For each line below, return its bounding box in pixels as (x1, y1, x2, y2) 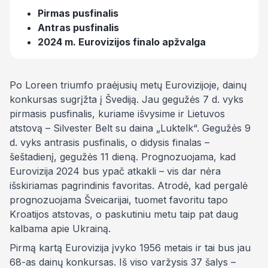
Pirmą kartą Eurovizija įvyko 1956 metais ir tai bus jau (10, 242, 251, 254)
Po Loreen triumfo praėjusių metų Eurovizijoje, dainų (10, 79, 246, 91)
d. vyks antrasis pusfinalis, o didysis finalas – (10, 136, 209, 148)
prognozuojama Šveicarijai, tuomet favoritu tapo (10, 194, 228, 206)
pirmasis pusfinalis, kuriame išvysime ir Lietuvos (10, 108, 225, 120)
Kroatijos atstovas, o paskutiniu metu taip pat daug (10, 208, 238, 220)
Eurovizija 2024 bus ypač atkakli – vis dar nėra (10, 165, 221, 177)
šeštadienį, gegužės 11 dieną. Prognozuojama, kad (10, 151, 236, 163)
